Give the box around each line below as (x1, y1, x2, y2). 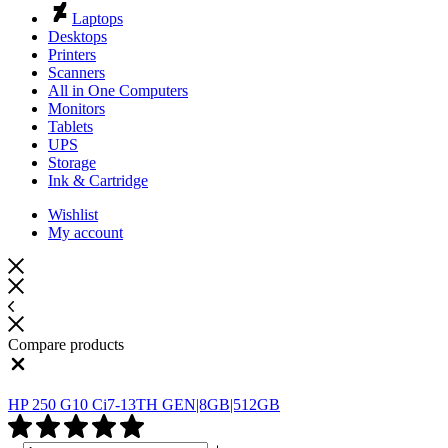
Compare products (8, 335, 124, 353)
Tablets (48, 117, 93, 135)
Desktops (48, 27, 107, 45)
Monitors (48, 99, 105, 117)
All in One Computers (48, 81, 188, 99)
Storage (48, 153, 96, 171)
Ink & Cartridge (48, 171, 148, 189)
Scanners (48, 63, 105, 81)
